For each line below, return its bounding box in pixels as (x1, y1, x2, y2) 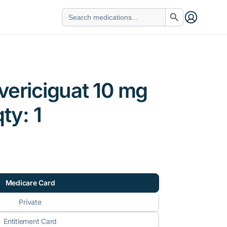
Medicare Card (5, 178, 55, 187)
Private (19, 198, 42, 206)
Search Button (165, 4, 185, 12)
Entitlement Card (4, 217, 57, 225)
